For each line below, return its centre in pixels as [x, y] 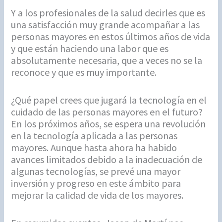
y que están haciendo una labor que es [90, 48]
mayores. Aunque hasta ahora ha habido [94, 147]
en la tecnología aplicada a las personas [94, 135]
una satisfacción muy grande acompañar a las [106, 24]
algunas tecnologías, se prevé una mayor [96, 171]
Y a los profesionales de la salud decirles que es [108, 12]
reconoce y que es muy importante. [84, 72]
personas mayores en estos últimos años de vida [111, 36]
